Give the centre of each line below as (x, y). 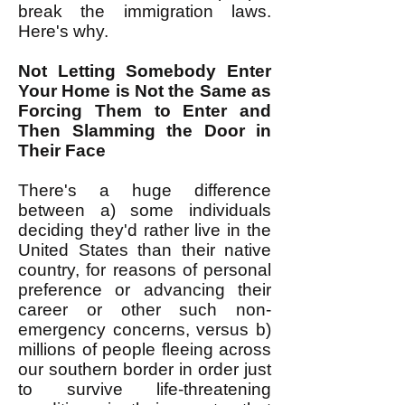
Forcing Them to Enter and (145, 111)
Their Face (62, 151)
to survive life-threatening (145, 389)
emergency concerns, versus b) (145, 330)
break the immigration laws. (145, 11)
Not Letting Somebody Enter (145, 71)
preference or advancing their (145, 290)
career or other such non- (145, 310)
